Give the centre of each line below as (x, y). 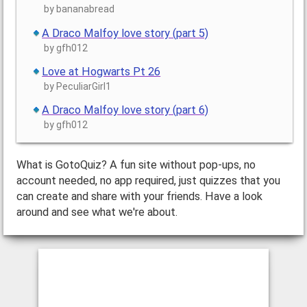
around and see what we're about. (97, 212)
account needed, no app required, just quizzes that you (148, 181)
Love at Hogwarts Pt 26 (101, 71)
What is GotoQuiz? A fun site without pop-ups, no (136, 165)
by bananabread (79, 9)
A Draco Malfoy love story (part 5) (125, 33)
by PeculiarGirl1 (78, 86)
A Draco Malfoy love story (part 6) (125, 110)
